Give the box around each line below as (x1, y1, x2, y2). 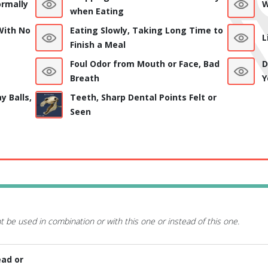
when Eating (69, 5, 124, 17)
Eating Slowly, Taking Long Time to (69, 25, 223, 36)
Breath (69, 72, 99, 84)
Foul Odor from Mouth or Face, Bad (69, 58, 220, 70)
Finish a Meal (69, 39, 126, 51)
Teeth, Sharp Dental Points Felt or (69, 92, 217, 103)
